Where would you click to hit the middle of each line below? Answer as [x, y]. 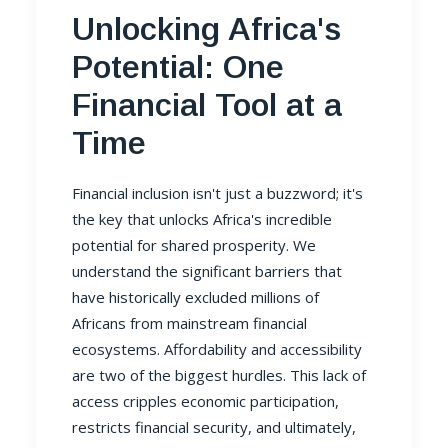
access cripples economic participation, [205, 401]
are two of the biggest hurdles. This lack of [219, 375]
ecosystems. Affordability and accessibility [217, 349]
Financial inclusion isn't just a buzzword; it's [217, 193]
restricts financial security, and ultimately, [214, 427]
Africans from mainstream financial [189, 323]
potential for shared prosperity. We [194, 245]
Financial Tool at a [207, 105]
